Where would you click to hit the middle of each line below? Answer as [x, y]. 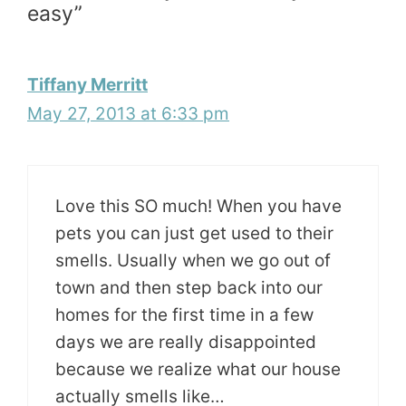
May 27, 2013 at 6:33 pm [128, 114]
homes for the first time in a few [184, 314]
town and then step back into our [189, 287]
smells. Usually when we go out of [193, 260]
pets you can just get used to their [194, 233]
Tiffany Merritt [87, 85]
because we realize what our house [198, 369]
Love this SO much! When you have [198, 206]
